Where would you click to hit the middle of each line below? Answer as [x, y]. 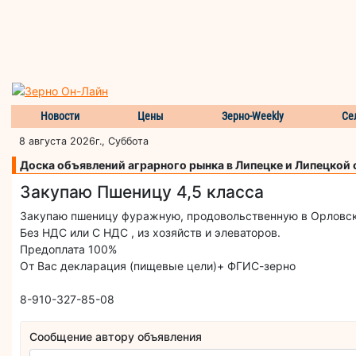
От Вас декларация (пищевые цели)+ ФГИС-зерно [158, 265]
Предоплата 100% [68, 249]
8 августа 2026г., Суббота [84, 141]
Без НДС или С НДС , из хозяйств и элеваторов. [150, 232]
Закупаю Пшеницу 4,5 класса [142, 192]
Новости [60, 116]
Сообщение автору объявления [116, 337]
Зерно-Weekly [253, 116]
